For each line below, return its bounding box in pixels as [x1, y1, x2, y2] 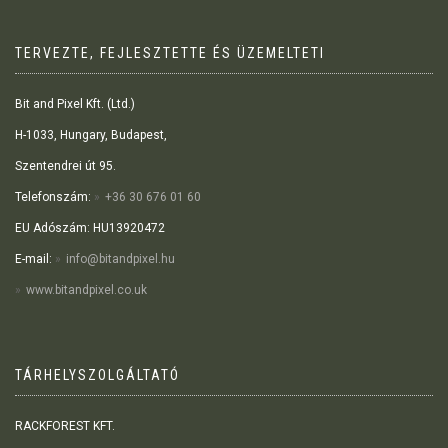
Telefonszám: [15, 189, 94, 204]
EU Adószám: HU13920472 [15, 220, 165, 235]
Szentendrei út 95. [15, 158, 116, 173]
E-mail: [15, 251, 55, 266]
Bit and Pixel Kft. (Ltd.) [15, 96, 135, 111]
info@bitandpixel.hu [66, 251, 175, 266]
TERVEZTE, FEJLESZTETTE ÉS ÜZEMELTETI [15, 44, 325, 61]
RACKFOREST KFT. [15, 418, 115, 433]
